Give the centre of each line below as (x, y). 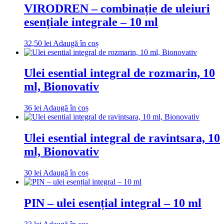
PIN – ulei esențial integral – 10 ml (113, 203)
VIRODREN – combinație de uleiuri (117, 8)
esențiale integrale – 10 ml (91, 22)
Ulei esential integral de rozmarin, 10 (119, 73)
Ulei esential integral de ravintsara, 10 (122, 138)
